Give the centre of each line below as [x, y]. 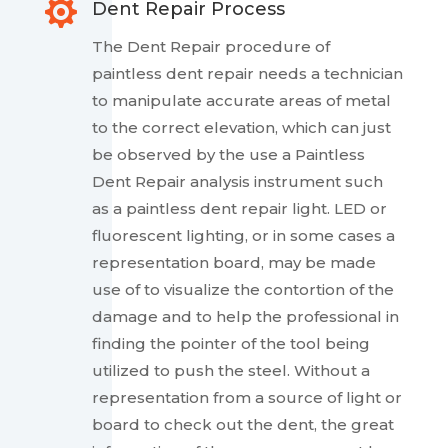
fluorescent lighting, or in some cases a [243, 236]
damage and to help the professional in [245, 317]
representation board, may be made [233, 263]
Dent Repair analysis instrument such [237, 182]
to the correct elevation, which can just [241, 128]
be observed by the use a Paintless [228, 155]
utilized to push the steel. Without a [230, 371]
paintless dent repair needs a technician [247, 74]
